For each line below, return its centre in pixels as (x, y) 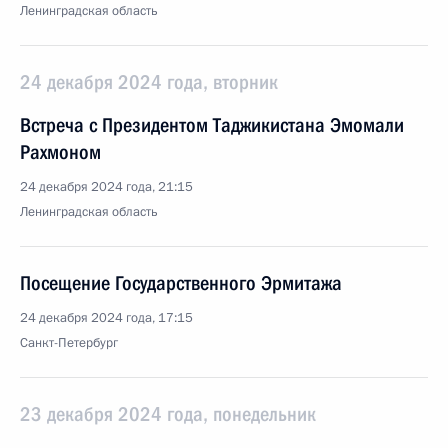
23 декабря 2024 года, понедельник (168, 414)
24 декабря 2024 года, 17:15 (106, 318)
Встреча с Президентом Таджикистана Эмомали (212, 125)
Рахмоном (60, 152)
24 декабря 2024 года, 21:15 (106, 187)
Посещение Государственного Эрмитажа (181, 283)
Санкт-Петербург (69, 343)
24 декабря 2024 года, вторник (149, 82)
